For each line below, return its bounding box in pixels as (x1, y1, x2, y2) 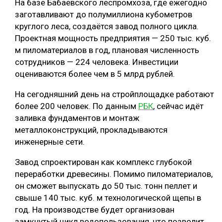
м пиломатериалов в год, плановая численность (15, 45, 199, 55)
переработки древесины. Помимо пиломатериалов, (15, 169, 213, 179)
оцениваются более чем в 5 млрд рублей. (15, 69, 175, 79)
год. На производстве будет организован (15, 205, 174, 215)
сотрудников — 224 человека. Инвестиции (15, 57, 178, 67)
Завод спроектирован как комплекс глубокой (15, 157, 192, 167)
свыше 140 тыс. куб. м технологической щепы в (15, 193, 201, 203)
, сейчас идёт (153, 101, 204, 111)
